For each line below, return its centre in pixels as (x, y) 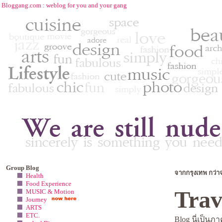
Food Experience (49, 184)
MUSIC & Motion (50, 192)
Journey (36, 199)
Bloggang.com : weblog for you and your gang (64, 5)
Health (35, 176)
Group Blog (23, 168)
